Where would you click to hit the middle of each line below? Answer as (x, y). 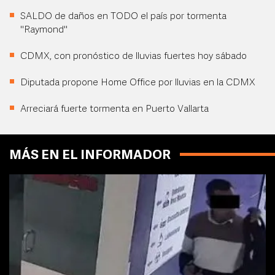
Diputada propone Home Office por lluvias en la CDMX (138, 83)
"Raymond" (44, 30)
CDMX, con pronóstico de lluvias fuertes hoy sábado (134, 57)
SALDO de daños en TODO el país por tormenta (123, 17)
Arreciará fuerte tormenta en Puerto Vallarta (114, 110)
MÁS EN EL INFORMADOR (90, 156)
